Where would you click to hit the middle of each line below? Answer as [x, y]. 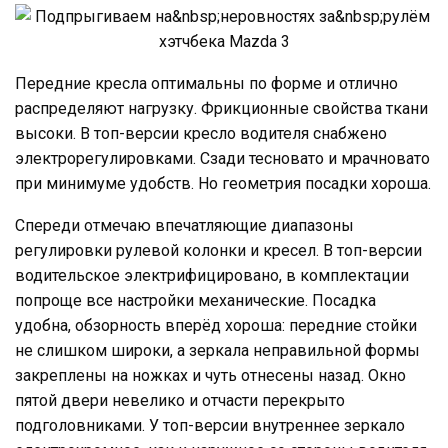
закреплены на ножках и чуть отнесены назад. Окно [210, 375]
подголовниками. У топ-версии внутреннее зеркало [210, 425]
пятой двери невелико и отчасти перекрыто [180, 400]
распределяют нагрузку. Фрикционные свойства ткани [221, 108]
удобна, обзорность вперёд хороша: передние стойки [216, 325]
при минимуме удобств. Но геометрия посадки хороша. [223, 183]
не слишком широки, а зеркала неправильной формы [217, 350]
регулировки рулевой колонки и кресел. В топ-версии [218, 250]
